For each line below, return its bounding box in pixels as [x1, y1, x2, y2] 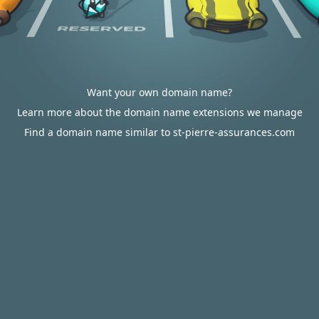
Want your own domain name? [87, 85, 232, 99]
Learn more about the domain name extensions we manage [16, 105, 303, 119]
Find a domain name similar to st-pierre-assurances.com [24, 125, 295, 139]
